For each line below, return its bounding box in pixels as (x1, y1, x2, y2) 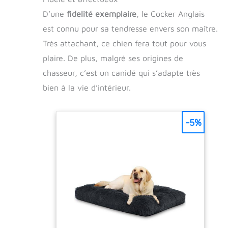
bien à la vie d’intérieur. (43, 82, 131, 92)
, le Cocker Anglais (136, 9, 205, 18)
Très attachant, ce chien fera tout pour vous (43, 38, 206, 48)
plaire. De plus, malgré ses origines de (43, 53, 183, 63)
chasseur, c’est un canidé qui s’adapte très (43, 68, 200, 77)
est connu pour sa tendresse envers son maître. (43, 23, 218, 33)
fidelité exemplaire (67, 9, 136, 18)
